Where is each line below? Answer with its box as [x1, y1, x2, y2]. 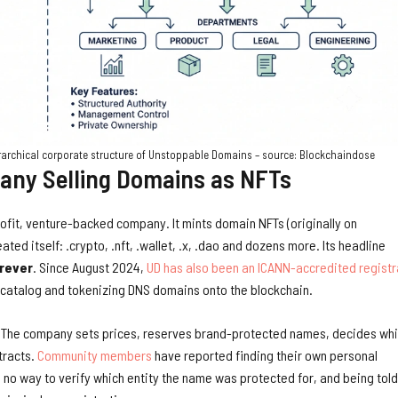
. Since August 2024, [33, 258, 147, 275]
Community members [37, 346, 152, 363]
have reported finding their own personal [152, 346, 378, 363]
